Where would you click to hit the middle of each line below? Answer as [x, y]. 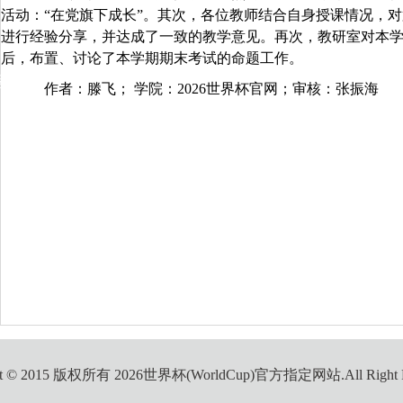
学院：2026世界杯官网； [213, 88]
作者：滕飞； [87, 88]
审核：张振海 [335, 88]
